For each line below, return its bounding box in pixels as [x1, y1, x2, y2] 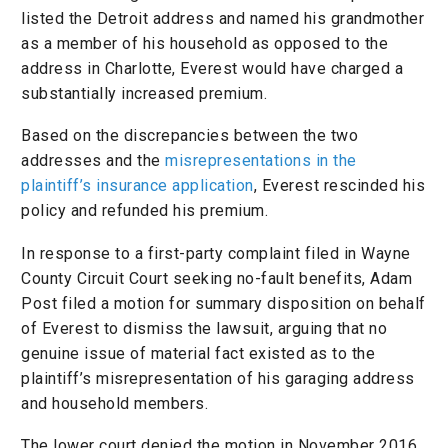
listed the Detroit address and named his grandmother [21, 8, 424, 28]
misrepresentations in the [165, 151, 357, 171]
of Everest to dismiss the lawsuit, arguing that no [21, 318, 387, 338]
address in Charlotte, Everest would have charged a [21, 58, 403, 78]
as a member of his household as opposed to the [21, 33, 388, 53]
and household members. [21, 393, 208, 413]
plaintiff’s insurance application [21, 176, 254, 196]
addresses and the [21, 151, 165, 171]
